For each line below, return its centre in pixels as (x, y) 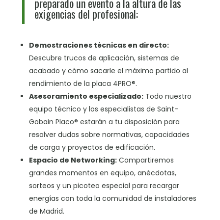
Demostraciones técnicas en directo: (99, 45)
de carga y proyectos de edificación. (92, 148)
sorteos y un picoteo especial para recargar (104, 186)
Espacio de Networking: (73, 160)
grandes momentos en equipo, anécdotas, (102, 173)
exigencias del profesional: (86, 14)
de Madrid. (46, 211)
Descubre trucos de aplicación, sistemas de (104, 58)
